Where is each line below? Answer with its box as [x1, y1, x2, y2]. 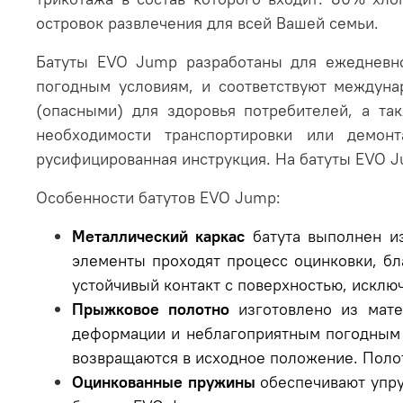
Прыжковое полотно [72, 299, 230, 320]
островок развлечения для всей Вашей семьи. [36, 13, 379, 34]
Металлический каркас [72, 226, 246, 247]
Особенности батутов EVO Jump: [36, 187, 281, 209]
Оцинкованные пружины [72, 372, 255, 393]
